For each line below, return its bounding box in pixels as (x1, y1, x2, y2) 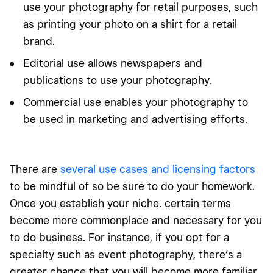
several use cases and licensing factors (60, 162, 255, 175)
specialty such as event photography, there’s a (10, 247, 242, 261)
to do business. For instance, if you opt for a (10, 230, 229, 244)
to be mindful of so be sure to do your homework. (10, 179, 255, 193)
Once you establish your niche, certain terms (10, 196, 231, 210)
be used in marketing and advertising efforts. (23, 112, 250, 126)
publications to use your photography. (23, 73, 212, 87)
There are (10, 162, 60, 175)
